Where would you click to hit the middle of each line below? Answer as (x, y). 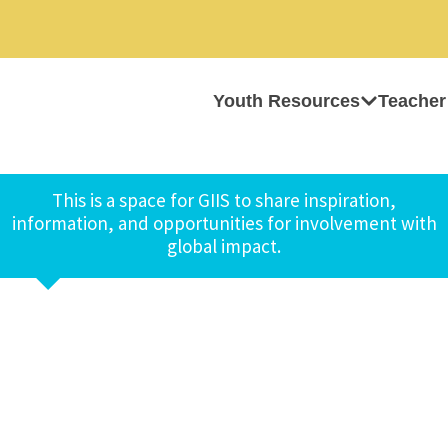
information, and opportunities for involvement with (224, 223)
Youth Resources (286, 101)
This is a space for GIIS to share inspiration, (224, 200)
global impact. (224, 246)
